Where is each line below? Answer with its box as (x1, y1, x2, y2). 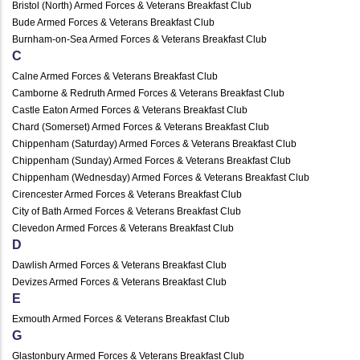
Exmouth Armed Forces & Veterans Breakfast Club (12, 313, 230, 325)
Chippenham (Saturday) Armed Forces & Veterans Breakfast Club (12, 137, 297, 149)
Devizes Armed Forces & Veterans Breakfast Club (12, 276, 227, 288)
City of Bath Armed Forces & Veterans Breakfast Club (12, 205, 241, 217)
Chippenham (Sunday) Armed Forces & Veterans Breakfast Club (12, 154, 291, 166)
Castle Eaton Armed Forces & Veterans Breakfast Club (12, 104, 247, 116)
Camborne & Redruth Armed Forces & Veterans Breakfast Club (12, 87, 284, 99)
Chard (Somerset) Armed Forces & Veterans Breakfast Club (12, 121, 269, 133)
